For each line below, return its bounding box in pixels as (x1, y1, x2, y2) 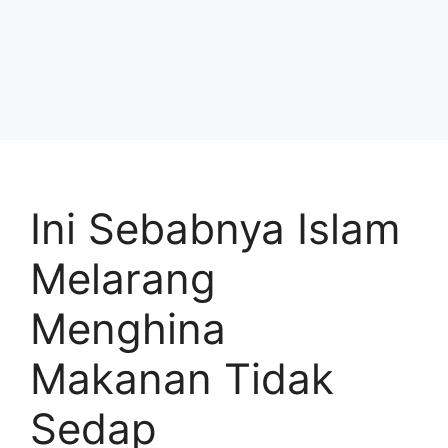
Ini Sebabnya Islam (30, 203, 401, 254)
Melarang (30, 253, 216, 304)
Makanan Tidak (30, 353, 334, 404)
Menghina (30, 303, 226, 354)
